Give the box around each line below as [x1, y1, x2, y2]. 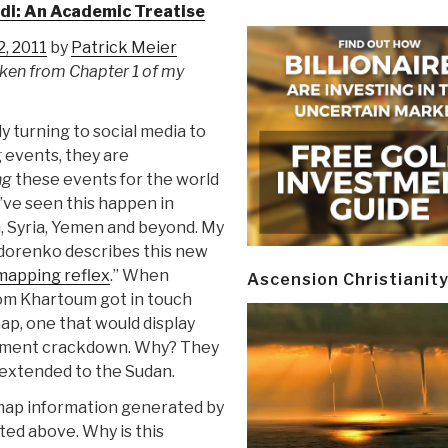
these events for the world [11, 170, 219, 190]
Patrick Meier [70, 38, 177, 58]
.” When [109, 266, 169, 286]
